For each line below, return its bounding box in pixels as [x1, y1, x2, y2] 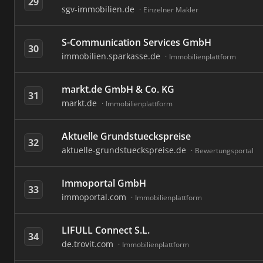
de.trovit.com [62, 238, 116, 249]
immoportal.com [62, 191, 129, 203]
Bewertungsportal [195, 146, 254, 156]
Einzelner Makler [143, 5, 198, 15]
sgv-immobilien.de [62, 4, 137, 15]
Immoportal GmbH [62, 177, 146, 190]
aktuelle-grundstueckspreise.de [62, 144, 188, 156]
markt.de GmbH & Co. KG [62, 83, 174, 96]
